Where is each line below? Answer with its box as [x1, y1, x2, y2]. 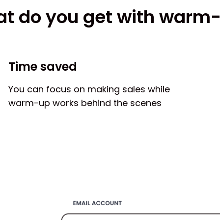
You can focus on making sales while [8, 82, 170, 95]
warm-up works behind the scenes [8, 96, 162, 109]
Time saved [8, 58, 77, 75]
